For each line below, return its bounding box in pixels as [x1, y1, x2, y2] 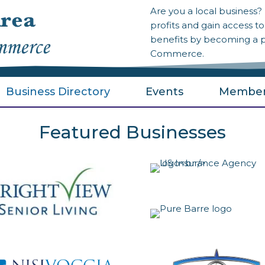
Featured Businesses [39, 121, 226, 143]
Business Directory [5, 85, 110, 98]
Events [145, 85, 183, 98]
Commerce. [150, 48, 204, 59]
